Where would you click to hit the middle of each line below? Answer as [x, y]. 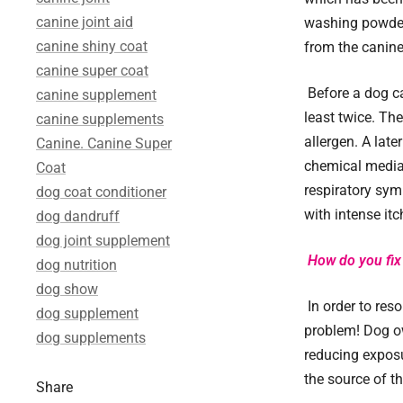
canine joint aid [85, 22]
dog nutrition [76, 265]
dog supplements [91, 338]
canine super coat [92, 71]
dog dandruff [78, 217]
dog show [67, 290]
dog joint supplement [103, 241]
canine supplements [100, 120]
